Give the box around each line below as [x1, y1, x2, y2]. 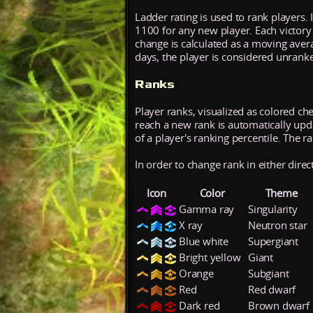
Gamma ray [179, 202, 235, 216]
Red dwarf [248, 282, 296, 296]
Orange [179, 266, 214, 280]
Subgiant [248, 266, 289, 280]
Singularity [248, 202, 298, 216]
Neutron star [248, 218, 307, 232]
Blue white [179, 234, 228, 248]
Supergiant [248, 234, 298, 248]
